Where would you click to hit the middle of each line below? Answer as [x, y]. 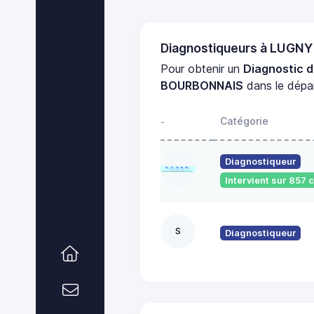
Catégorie [244, 121]
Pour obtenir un [202, 68]
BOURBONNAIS [202, 85]
